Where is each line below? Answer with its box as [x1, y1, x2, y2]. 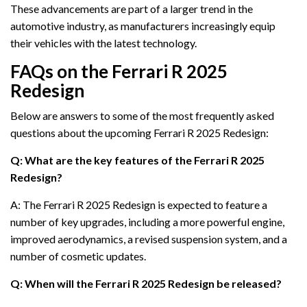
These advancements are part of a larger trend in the [10, 1, 253, 15]
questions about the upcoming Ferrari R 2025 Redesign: [10, 125, 269, 139]
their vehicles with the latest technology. [10, 36, 197, 49]
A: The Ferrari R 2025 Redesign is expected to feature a [10, 197, 267, 211]
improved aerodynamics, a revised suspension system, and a [10, 232, 287, 245]
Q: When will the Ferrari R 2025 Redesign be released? [10, 276, 282, 290]
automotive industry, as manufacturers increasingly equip [10, 19, 275, 32]
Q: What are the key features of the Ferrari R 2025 [10, 153, 265, 167]
